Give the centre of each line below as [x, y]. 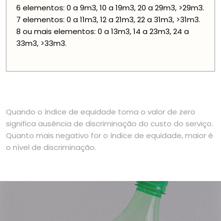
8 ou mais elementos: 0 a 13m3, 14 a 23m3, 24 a [103, 32]
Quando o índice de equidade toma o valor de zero [101, 112]
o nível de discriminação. [51, 147]
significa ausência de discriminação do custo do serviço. [110, 124]
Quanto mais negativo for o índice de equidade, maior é [110, 136]
